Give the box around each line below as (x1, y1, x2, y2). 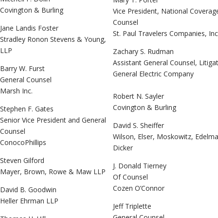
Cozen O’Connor (113, 183, 164, 193)
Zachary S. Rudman (113, 46, 174, 56)
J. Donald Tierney (113, 161, 166, 170)
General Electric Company (113, 69, 194, 78)
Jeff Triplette (113, 201, 151, 211)
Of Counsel (113, 172, 148, 182)
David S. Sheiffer (113, 120, 164, 130)
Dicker (113, 143, 133, 152)
